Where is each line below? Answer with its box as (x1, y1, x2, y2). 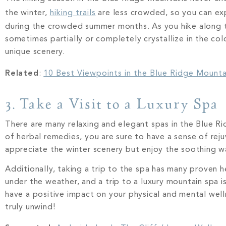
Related (5, 69, 39, 78)
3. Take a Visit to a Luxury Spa (5, 94, 223, 113)
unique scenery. (5, 48, 68, 56)
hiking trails (49, 9, 96, 18)
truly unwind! (5, 203, 55, 211)
